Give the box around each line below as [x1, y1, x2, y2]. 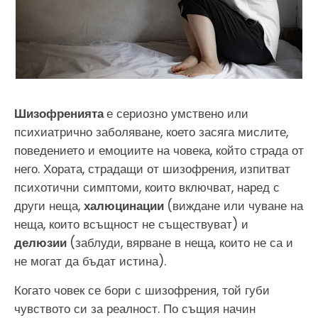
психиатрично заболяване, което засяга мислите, [14, 124, 288, 141]
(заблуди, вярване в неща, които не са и [70, 234, 293, 252]
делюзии [14, 234, 70, 252]
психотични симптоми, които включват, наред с [14, 179, 280, 197]
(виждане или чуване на [167, 197, 303, 215]
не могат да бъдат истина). [14, 253, 166, 270]
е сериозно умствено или [106, 105, 248, 123]
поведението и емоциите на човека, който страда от [14, 142, 304, 160]
